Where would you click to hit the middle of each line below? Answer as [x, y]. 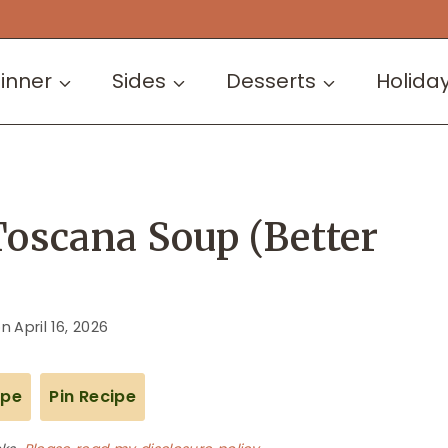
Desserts [270, 81]
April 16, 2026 [61, 326]
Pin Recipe [93, 396]
